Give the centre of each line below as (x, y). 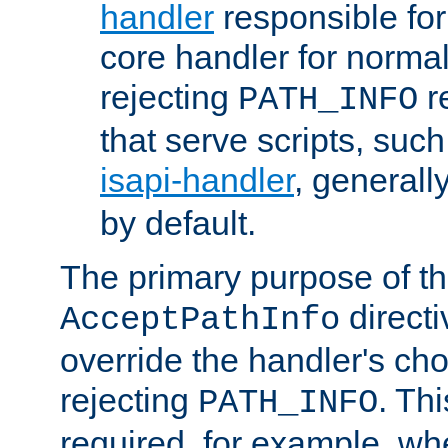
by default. (178, 223)
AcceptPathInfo (200, 320)
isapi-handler (197, 180)
